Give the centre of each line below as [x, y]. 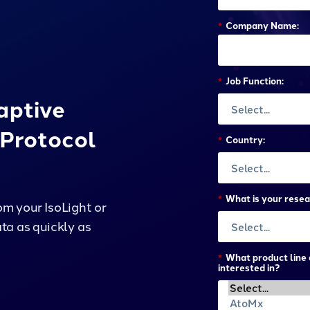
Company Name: [262, 26]
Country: [245, 139]
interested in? [249, 267]
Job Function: [255, 81]
